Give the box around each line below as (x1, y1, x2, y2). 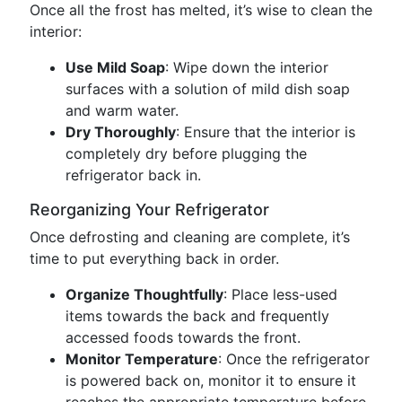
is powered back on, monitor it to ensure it (66, 371, 356, 389)
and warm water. (66, 101, 179, 119)
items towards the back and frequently (66, 307, 329, 325)
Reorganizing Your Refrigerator (30, 200, 269, 219)
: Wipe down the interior (165, 58, 328, 76)
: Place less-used (223, 285, 337, 303)
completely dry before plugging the (66, 144, 307, 162)
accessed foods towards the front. (66, 328, 301, 346)
